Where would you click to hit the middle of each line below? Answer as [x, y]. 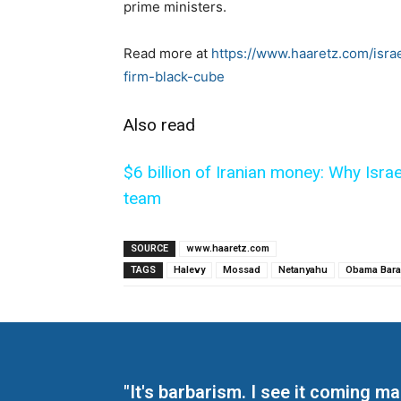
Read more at [167, 54]
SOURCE [149, 249]
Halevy [189, 270]
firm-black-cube [174, 77]
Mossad [242, 270]
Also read [159, 125]
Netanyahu [303, 270]
